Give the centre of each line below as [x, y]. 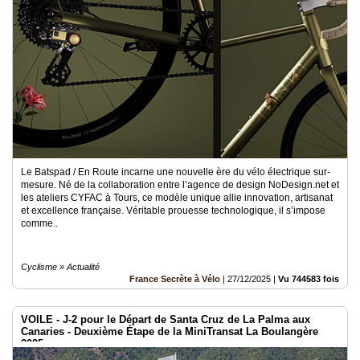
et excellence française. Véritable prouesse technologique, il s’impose [173, 210]
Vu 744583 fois [309, 278]
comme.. [39, 223]
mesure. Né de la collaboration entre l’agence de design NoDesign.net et [180, 184]
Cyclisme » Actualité [60, 266]
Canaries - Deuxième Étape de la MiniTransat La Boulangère [170, 331]
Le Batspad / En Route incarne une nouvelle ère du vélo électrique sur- [176, 172]
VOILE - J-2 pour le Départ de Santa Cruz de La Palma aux [166, 319]
